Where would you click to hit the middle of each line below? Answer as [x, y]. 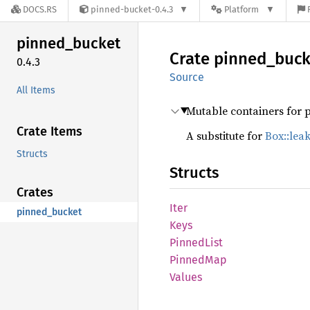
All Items [36, 90]
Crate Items [49, 131]
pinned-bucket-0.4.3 [132, 10]
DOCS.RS [40, 10]
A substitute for [226, 136]
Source [187, 77]
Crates [35, 192]
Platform [242, 10]
